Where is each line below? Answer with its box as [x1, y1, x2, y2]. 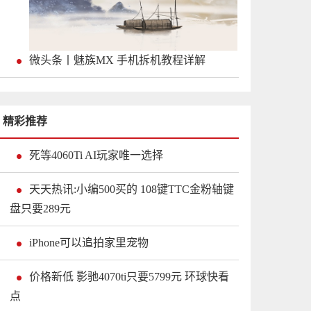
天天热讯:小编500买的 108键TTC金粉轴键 [29, 183, 234, 196]
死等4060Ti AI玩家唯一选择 [29, 149, 163, 162]
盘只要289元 [10, 203, 71, 215]
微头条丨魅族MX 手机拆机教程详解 [29, 54, 205, 67]
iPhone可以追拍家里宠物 [29, 237, 149, 249]
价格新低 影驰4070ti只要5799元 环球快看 [29, 271, 229, 283]
